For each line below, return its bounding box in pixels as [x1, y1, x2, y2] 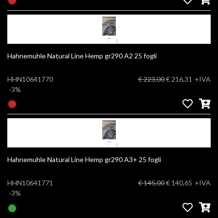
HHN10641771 [7, 179, 53, 187]
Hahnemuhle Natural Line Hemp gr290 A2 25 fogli [124, 51, 157, 60]
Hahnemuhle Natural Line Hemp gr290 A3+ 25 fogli [124, 155, 161, 164]
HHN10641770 [7, 74, 53, 83]
